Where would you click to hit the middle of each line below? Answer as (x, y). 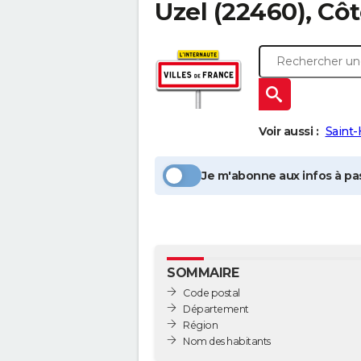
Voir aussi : (288, 131)
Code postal (212, 293)
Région (200, 325)
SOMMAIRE (203, 273)
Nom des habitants (227, 341)
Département (216, 309)
